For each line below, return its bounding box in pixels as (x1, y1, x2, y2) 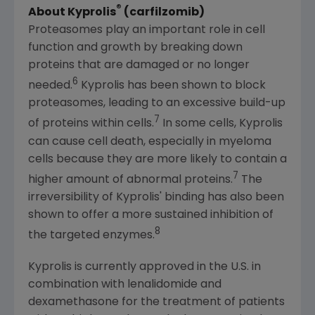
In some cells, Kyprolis (160, 118, 283, 130)
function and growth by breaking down (28, 41, 243, 53)
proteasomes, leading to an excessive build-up (28, 98, 285, 110)
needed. (28, 80, 72, 92)
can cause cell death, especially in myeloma (28, 136, 271, 148)
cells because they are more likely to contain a (28, 153, 287, 165)
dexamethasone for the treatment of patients (28, 297, 285, 309)
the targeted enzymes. (28, 230, 155, 242)
